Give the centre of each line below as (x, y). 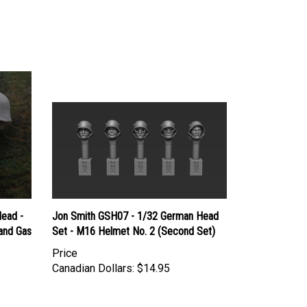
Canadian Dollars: (93, 256)
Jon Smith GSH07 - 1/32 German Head (135, 204)
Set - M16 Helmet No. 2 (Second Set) (134, 219)
